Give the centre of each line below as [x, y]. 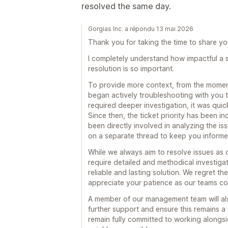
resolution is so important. [131, 68]
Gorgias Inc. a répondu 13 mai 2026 [141, 29]
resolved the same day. [126, 6]
